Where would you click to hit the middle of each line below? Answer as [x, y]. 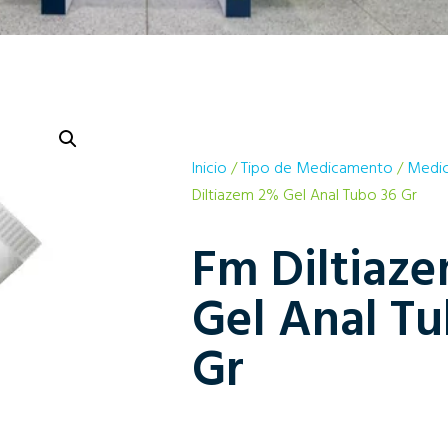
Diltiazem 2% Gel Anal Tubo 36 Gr [304, 194]
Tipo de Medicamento [317, 167]
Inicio [209, 167]
